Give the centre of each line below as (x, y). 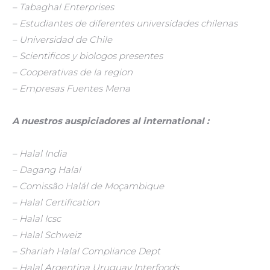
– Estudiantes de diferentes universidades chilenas (125, 23)
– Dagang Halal (46, 170)
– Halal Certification (56, 202)
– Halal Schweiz (47, 235)
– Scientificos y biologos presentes (87, 56)
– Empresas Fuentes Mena (71, 88)
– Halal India (39, 153)
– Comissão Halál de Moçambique (88, 186)
